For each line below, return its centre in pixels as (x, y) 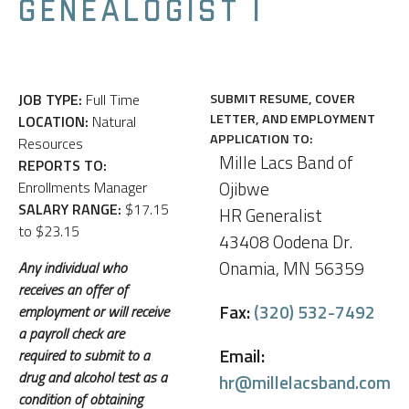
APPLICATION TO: (262, 138)
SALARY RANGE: (70, 209)
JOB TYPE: (50, 99)
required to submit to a (84, 355)
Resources (51, 143)
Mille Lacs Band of (286, 162)
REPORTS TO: (63, 165)
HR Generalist (271, 215)
